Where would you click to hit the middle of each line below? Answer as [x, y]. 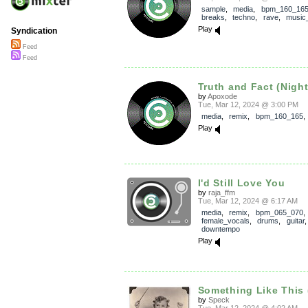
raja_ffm [221, 192]
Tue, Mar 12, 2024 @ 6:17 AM [247, 200]
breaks [213, 17]
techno [244, 17]
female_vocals [225, 220]
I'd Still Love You [241, 183]
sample [213, 9]
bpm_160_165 [279, 117]
